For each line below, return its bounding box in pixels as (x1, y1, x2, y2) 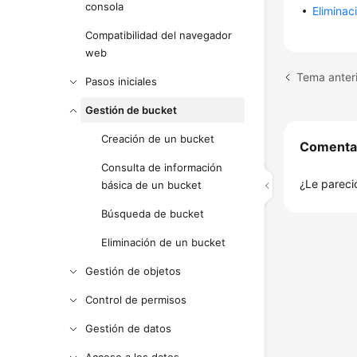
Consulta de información (101, 161, 223, 174)
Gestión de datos (85, 322, 172, 335)
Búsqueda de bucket (101, 207, 205, 220)
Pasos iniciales (85, 75, 158, 88)
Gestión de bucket (85, 104, 178, 116)
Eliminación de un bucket (101, 236, 226, 249)
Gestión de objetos (85, 265, 182, 277)
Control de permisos (85, 293, 187, 306)
